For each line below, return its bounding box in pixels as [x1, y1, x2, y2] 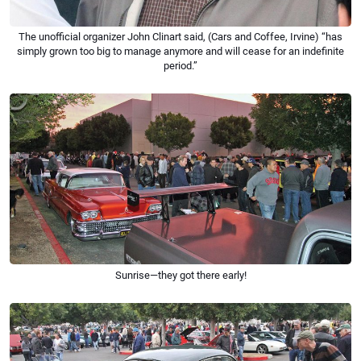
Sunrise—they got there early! [114, 268, 247, 281]
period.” [164, 60, 197, 73]
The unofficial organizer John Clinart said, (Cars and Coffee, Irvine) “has [19, 31, 342, 44]
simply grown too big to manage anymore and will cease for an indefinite [17, 45, 344, 58]
